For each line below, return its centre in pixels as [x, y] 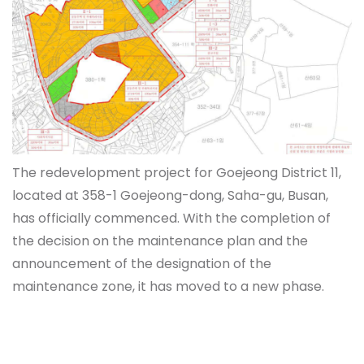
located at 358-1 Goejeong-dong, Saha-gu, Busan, [170, 196]
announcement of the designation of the [142, 264]
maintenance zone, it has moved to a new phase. [168, 287]
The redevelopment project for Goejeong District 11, [177, 173]
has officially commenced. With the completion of [171, 219]
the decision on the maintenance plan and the [160, 241]
